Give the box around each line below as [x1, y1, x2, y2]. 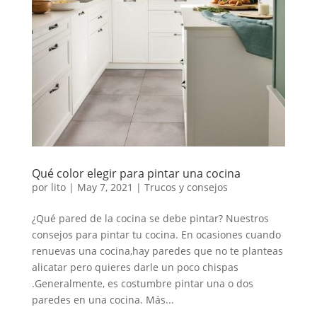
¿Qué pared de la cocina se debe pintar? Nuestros [31, 211, 269, 225]
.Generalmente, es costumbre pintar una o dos [31, 276, 253, 290]
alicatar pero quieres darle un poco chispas [31, 260, 238, 274]
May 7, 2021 [76, 180, 133, 194]
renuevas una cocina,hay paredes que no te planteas [31, 243, 283, 258]
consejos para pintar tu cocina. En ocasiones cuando [31, 227, 281, 241]
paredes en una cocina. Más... [31, 292, 174, 306]
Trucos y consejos [144, 180, 228, 194]
